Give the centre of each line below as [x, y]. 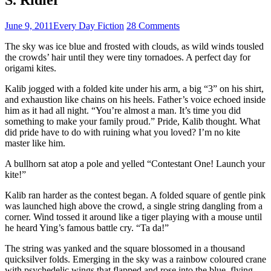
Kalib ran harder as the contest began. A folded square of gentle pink [135, 195]
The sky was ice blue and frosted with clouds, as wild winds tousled [134, 46]
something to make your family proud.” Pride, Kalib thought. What [132, 121]
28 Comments [153, 25]
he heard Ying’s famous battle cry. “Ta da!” [87, 227]
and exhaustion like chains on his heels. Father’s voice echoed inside [135, 99]
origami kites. [31, 68]
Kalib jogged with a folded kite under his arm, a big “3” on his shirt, [134, 88]
